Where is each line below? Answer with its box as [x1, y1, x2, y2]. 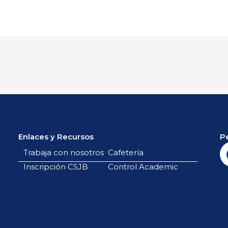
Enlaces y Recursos [18, 132, 94, 142]
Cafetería [108, 148, 144, 158]
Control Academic [108, 162, 179, 172]
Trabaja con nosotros [23, 148, 104, 158]
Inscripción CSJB [23, 162, 89, 172]
